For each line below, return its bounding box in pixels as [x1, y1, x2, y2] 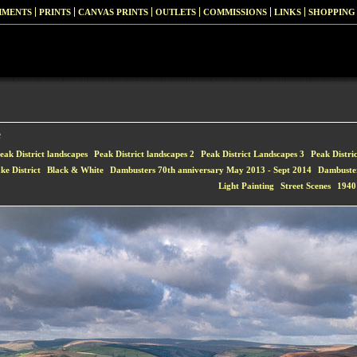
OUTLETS [155, 7, 196, 17]
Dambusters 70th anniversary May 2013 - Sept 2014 [110, 165, 312, 175]
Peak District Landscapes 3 [201, 149, 304, 159]
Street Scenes [280, 181, 331, 190]
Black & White [47, 165, 104, 175]
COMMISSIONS [203, 7, 267, 17]
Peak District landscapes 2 [94, 149, 194, 159]
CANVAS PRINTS [78, 7, 148, 17]
